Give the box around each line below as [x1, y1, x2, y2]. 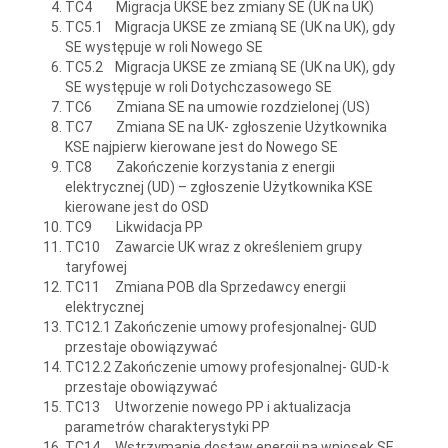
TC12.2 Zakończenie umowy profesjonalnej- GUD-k [65, 358, 389, 375]
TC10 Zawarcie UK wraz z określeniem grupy [65, 238, 362, 255]
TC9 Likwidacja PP [65, 218, 203, 235]
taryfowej [65, 258, 127, 275]
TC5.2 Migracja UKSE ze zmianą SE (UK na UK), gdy [65, 58, 395, 75]
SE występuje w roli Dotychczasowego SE [65, 78, 332, 95]
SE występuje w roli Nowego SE [65, 38, 263, 55]
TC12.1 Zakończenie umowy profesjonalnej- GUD [65, 318, 377, 335]
